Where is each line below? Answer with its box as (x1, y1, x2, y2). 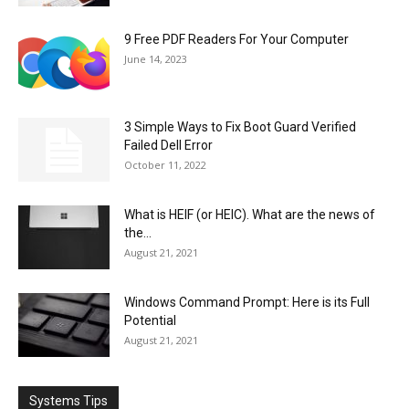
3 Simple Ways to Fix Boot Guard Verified (124, 120, 356, 135)
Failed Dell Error (124, 138, 213, 153)
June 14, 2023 (124, 52, 187, 67)
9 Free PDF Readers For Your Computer (124, 32, 349, 47)
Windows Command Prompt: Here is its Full (124, 295, 370, 310)
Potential (124, 313, 176, 329)
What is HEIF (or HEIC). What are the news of (124, 207, 375, 223)
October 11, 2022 (124, 158, 206, 173)
